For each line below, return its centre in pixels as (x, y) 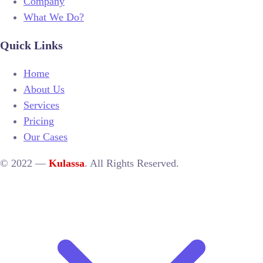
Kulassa (67, 163)
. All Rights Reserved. (132, 163)
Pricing (39, 121)
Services (41, 105)
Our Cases (45, 137)
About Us (44, 89)
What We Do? (54, 17)
